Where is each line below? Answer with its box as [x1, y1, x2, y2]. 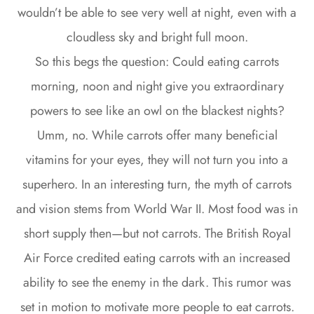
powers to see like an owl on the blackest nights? [29, 101, 285, 120]
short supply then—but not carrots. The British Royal [23, 224, 291, 243]
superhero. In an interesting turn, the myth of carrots [22, 175, 292, 193]
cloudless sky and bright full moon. [66, 27, 248, 46]
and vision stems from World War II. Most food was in [16, 199, 298, 218]
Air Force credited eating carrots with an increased [24, 248, 290, 267]
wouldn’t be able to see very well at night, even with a [18, 3, 296, 22]
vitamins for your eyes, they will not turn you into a [26, 150, 288, 169]
